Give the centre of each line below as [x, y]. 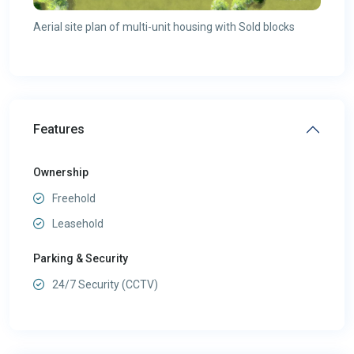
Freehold [74, 199]
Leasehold [78, 224]
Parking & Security [81, 259]
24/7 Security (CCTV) [105, 285]
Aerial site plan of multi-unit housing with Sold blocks [164, 27]
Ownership [61, 173]
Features [59, 130]
